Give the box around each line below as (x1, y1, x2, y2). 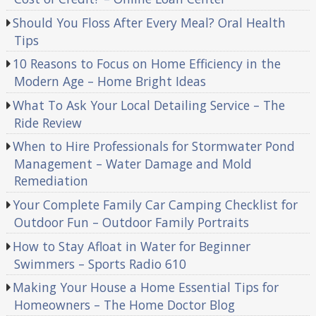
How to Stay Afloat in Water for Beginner (13, 237, 251, 255)
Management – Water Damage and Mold (13, 155, 252, 173)
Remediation (13, 172, 88, 190)
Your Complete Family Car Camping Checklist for (13, 195, 298, 213)
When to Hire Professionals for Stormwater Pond (13, 138, 296, 155)
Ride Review (13, 114, 82, 131)
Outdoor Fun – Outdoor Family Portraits (13, 213, 249, 231)
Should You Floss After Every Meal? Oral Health (13, 13, 286, 31)
